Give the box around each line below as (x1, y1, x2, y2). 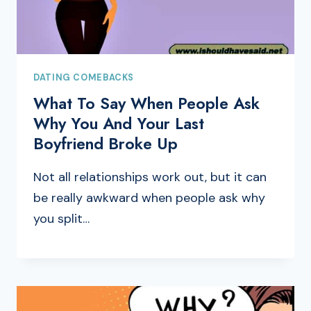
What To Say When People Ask (33, 92, 260, 116)
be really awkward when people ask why (33, 190, 265, 207)
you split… (33, 210, 90, 228)
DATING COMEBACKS (33, 72, 135, 83)
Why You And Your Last (33, 112, 204, 136)
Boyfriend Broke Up (33, 132, 178, 156)
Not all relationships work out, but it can (33, 169, 267, 186)
